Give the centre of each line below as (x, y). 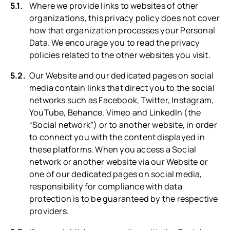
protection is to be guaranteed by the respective (124, 199)
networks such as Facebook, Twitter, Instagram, (122, 100)
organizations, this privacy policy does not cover (124, 18)
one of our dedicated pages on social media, (116, 174)
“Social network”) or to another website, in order (123, 125)
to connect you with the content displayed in (117, 137)
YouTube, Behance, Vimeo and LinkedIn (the (115, 113)
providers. (49, 211)
